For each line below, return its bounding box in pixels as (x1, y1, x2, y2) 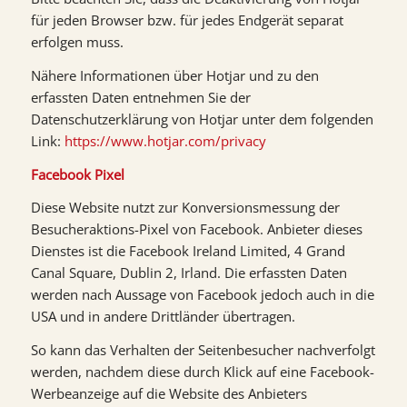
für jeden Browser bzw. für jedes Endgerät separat (30, 11, 343, 29)
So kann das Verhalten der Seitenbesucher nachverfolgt (30, 341, 375, 359)
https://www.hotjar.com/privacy (64, 131, 266, 150)
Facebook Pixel (30, 164, 124, 184)
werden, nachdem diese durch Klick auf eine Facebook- (30, 362, 374, 381)
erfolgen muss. (30, 33, 124, 51)
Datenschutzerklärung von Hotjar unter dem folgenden (30, 109, 373, 128)
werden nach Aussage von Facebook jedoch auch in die (30, 285, 374, 304)
